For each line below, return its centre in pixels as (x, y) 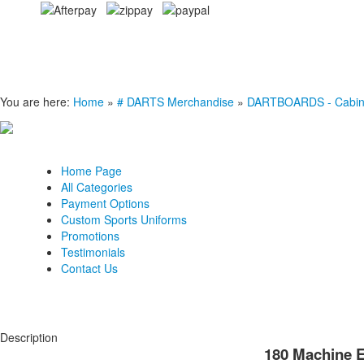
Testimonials (93, 252)
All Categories (97, 187)
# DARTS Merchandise (175, 102)
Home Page (91, 171)
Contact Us (89, 268)
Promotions (90, 236)
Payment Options (105, 203)
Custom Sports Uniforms (124, 219)
